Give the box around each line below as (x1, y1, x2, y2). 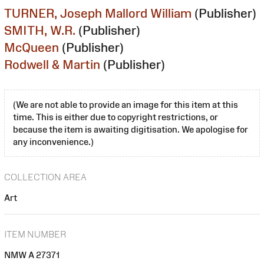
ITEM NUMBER (4, 229, 66, 240)
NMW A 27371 (4, 250, 60, 260)
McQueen (4, 40, 59, 54)
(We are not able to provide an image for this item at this (13, 99, 238, 110)
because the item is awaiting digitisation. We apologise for (13, 124, 248, 134)
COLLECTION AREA (4, 171, 87, 182)
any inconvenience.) (13, 136, 94, 147)
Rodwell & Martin (4, 57, 100, 71)
